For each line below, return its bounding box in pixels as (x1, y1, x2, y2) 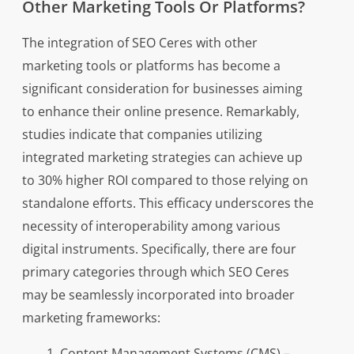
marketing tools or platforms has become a (21, 57, 281, 74)
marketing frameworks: (21, 309, 160, 326)
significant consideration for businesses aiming (21, 80, 303, 97)
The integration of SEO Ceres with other (21, 34, 258, 51)
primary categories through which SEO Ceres (21, 263, 289, 281)
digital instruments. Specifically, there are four (21, 240, 296, 258)
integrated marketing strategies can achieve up (21, 149, 303, 166)
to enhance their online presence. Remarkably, (21, 103, 299, 120)
